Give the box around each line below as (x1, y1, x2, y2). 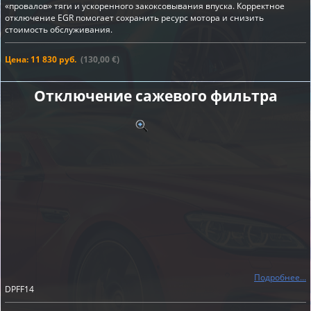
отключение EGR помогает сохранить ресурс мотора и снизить (5, 12, 264, 24)
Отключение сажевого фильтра (33, 86, 278, 106)
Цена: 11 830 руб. (5, 53, 76, 65)
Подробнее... (254, 271, 306, 283)
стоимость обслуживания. (5, 24, 112, 35)
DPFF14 (5, 283, 34, 295)
